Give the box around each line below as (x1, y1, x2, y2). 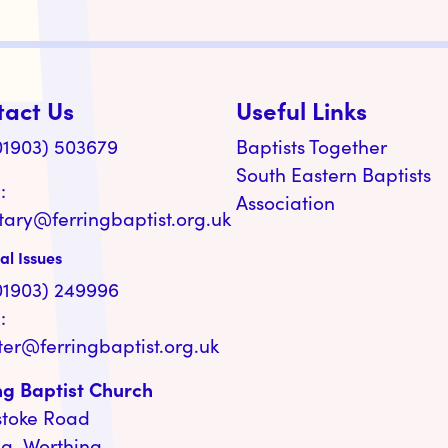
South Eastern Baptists (236, 160, 431, 187)
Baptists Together (236, 132, 387, 159)
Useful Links (236, 92, 367, 126)
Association (236, 188, 335, 215)
